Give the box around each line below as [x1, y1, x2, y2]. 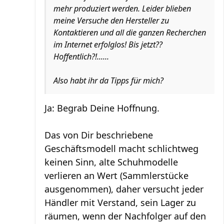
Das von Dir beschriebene [44, 129, 153, 141]
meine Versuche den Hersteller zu [53, 15, 169, 26]
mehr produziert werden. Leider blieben [53, 3, 191, 14]
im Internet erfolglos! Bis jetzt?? [53, 39, 162, 50]
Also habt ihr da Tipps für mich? [53, 75, 163, 86]
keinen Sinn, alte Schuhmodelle [44, 156, 178, 168]
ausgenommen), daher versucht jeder [44, 183, 203, 195]
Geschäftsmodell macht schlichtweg [44, 142, 198, 154]
